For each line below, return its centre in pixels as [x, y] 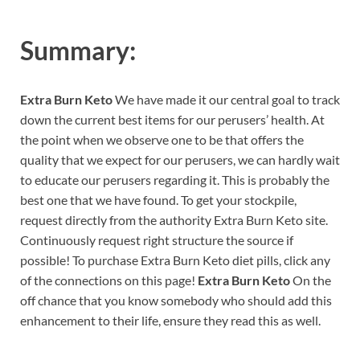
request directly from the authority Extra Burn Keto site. [174, 220]
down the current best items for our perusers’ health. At [172, 120]
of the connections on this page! [109, 280]
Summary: [78, 50]
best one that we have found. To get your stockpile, [158, 200]
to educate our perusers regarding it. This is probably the [175, 180]
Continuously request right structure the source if [157, 240]
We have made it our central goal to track [227, 100]
